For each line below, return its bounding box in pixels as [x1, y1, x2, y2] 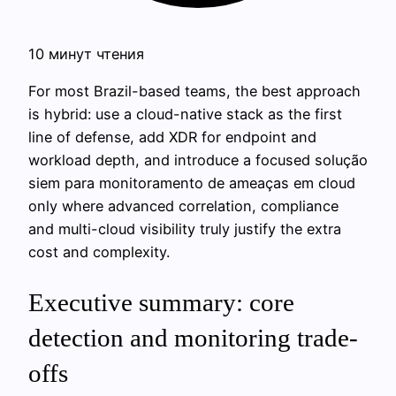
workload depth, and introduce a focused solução [28, 151, 368, 170]
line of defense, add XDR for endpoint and [28, 128, 316, 147]
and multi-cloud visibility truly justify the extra [28, 220, 341, 239]
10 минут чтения [28, 45, 144, 63]
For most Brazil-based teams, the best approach [28, 82, 361, 101]
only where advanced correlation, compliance [28, 197, 339, 216]
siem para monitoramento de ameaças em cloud [28, 174, 355, 193]
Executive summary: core [28, 288, 294, 317]
